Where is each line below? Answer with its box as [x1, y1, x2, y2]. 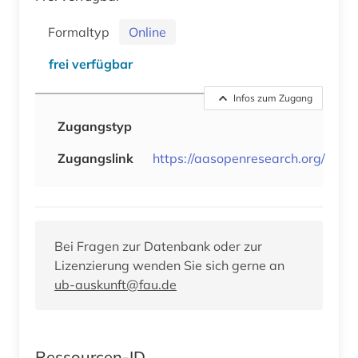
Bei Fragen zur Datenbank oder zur [54, 237, 262, 254]
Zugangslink [58, 149, 133, 166]
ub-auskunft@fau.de [54, 276, 177, 292]
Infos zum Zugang [233, 91, 312, 104]
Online [129, 23, 166, 40]
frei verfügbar [49, 55, 133, 72]
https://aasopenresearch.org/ [153, 149, 325, 166]
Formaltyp [48, 23, 116, 40]
